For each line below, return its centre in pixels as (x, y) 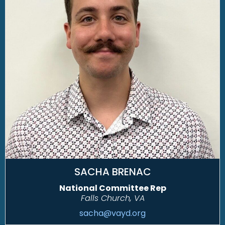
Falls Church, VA (113, 198)
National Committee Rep (113, 188)
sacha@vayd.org (113, 213)
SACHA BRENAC (113, 172)
